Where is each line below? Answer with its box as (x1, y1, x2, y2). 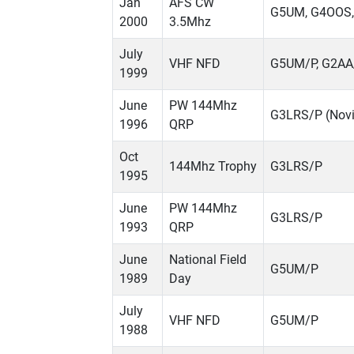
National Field (169, 252, 247, 268)
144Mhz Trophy (169, 159, 257, 175)
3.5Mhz (169, 14, 211, 30)
